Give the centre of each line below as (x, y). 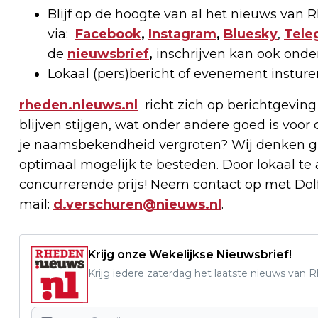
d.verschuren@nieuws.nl (137, 205)
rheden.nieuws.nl (78, 105)
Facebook (108, 34)
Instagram (182, 34)
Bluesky (251, 34)
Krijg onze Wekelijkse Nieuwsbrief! (190, 255)
